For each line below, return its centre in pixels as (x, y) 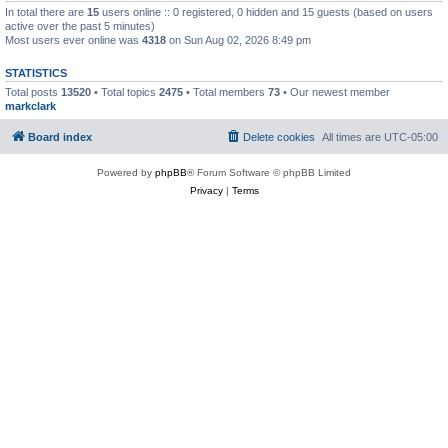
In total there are (46, 12)
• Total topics (125, 92)
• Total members (225, 92)
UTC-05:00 (411, 136)
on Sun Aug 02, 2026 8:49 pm (238, 40)
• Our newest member (335, 92)
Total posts (33, 92)
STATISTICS (36, 73)
